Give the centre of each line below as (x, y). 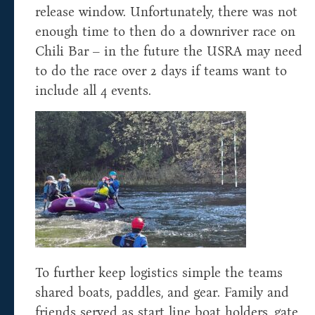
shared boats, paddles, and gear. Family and (162, 292)
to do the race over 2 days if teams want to (161, 71)
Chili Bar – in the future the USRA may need (169, 51)
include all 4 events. (93, 91)
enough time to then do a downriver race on (165, 32)
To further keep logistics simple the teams (159, 273)
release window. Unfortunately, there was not (166, 12)
